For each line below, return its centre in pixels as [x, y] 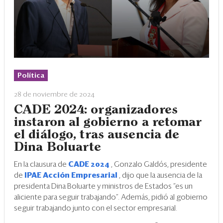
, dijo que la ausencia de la [161, 176]
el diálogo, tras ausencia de [97, 135]
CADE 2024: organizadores [96, 110]
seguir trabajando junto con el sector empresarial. [96, 209]
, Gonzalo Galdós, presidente [159, 165]
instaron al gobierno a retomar [108, 123]
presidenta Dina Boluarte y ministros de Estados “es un [103, 187]
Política [31, 76]
